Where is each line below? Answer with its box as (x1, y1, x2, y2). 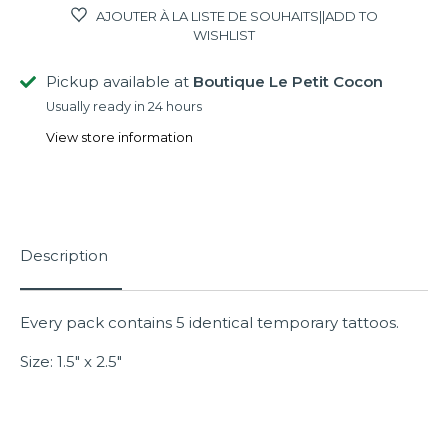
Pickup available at (46, 71, 193, 91)
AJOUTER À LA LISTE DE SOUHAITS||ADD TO (95, 7, 378, 24)
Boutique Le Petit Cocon (193, 71, 383, 91)
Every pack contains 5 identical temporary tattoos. (20, 313, 399, 333)
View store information (46, 130, 193, 146)
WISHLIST (193, 26, 255, 43)
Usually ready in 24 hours (46, 98, 202, 114)
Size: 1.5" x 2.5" (20, 352, 122, 372)
